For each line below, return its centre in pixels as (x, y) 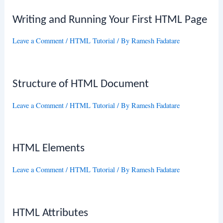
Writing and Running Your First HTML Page (110, 20)
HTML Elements (49, 149)
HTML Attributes (51, 213)
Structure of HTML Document (81, 85)
